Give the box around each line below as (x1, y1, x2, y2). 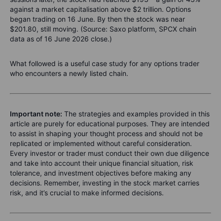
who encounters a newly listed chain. (10, 69, 128, 77)
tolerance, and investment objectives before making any (10, 169, 191, 177)
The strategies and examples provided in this (62, 110, 210, 118)
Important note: (10, 110, 62, 118)
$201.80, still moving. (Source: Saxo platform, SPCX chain (10, 25, 196, 33)
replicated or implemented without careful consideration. (10, 139, 192, 147)
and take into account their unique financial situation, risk (10, 159, 193, 167)
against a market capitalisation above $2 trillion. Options (10, 5, 191, 13)
